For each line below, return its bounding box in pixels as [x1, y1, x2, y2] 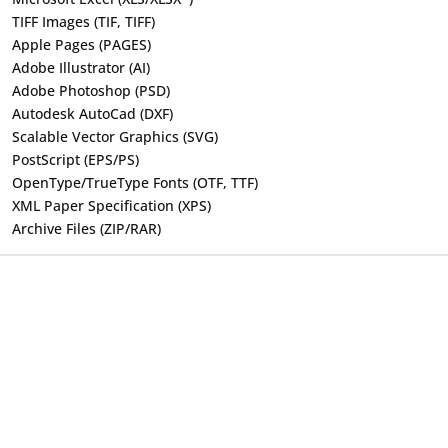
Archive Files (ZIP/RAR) [12, 218, 161, 238]
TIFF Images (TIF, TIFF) [12, 11, 155, 31]
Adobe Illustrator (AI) [12, 57, 150, 77]
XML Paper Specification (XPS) [12, 195, 211, 215]
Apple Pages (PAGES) [12, 34, 151, 54]
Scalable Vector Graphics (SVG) [12, 126, 218, 146]
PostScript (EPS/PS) [12, 149, 139, 169]
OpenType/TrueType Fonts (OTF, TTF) [12, 172, 258, 192]
